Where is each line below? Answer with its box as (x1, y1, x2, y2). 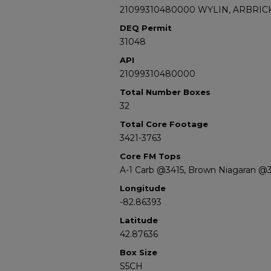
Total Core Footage (120, 119, 208, 129)
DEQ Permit (120, 23, 172, 33)
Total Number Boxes (120, 87, 211, 97)
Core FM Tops (120, 151, 181, 161)
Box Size (120, 247, 157, 257)
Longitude (120, 183, 166, 193)
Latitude (120, 215, 158, 225)
